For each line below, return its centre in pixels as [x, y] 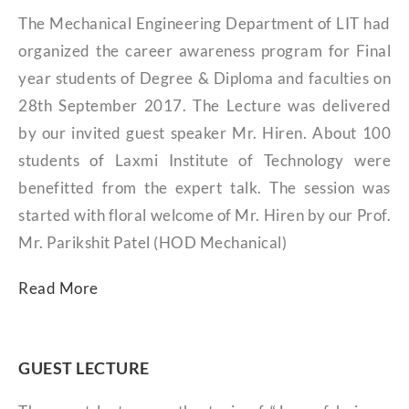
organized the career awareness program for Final [204, 51]
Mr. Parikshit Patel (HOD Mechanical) [152, 243]
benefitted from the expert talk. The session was [204, 188]
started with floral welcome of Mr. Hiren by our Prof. [204, 215]
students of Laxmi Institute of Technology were [204, 161]
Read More [58, 288]
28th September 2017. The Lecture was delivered [204, 106]
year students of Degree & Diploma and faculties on [204, 79]
